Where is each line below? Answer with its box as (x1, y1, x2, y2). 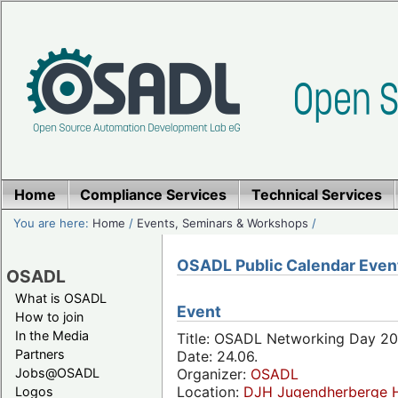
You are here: (13, 215, 93, 230)
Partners (15, 346, 65, 362)
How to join (15, 308, 84, 324)
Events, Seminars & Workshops (137, 215, 309, 230)
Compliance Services (80, 186, 227, 203)
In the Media (15, 327, 89, 343)
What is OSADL (15, 290, 107, 306)
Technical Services (251, 186, 382, 203)
